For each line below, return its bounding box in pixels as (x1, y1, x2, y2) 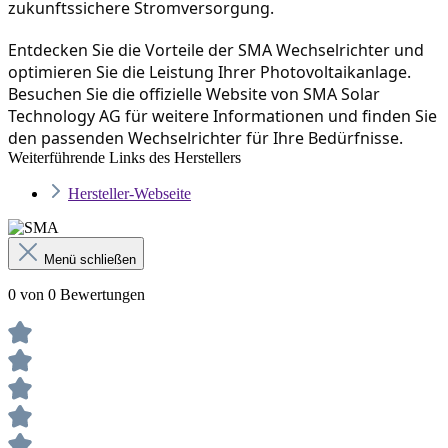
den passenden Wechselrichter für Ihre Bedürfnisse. (8, 127, 403, 150)
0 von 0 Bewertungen (8, 286, 145, 304)
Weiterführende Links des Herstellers (8, 149, 241, 167)
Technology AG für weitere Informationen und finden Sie (8, 105, 437, 128)
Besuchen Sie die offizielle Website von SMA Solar (8, 83, 380, 106)
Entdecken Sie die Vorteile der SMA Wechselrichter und (8, 39, 424, 62)
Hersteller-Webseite (68, 185, 191, 203)
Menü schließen (44, 252, 136, 268)
